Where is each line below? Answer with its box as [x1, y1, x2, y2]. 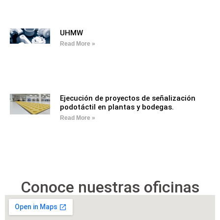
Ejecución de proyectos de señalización [59, 93, 195, 103]
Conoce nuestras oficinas [21, 178, 199, 197]
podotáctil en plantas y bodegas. [59, 102, 174, 111]
